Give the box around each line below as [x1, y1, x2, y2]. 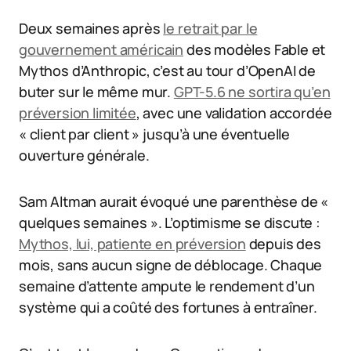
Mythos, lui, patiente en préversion [19, 234, 246, 254]
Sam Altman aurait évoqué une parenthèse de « [19, 192, 329, 212]
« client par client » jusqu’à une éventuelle [19, 125, 291, 144]
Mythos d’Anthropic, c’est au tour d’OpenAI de [19, 61, 316, 81]
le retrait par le [163, 19, 258, 38]
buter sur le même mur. [19, 82, 174, 102]
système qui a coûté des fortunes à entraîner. [19, 298, 317, 317]
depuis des [245, 234, 321, 254]
